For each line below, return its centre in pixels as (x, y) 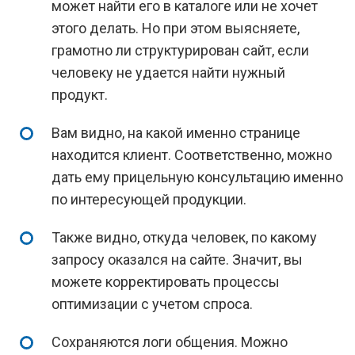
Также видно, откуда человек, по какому (184, 237)
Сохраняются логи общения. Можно (170, 342)
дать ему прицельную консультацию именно (197, 177)
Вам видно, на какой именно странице (176, 133)
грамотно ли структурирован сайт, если (180, 50)
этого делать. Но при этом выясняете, (176, 28)
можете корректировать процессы (166, 282)
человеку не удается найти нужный (168, 73)
